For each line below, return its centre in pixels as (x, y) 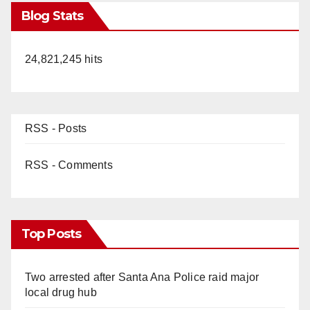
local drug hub (61, 292)
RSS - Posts (56, 128)
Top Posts (51, 234)
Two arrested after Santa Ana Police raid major (142, 277)
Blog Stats (52, 16)
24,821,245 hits (64, 59)
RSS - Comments (69, 165)
